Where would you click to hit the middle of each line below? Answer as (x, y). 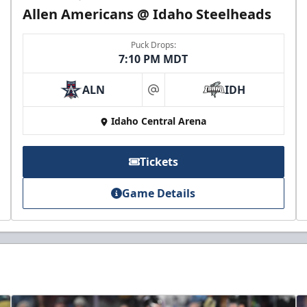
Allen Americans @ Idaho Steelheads (147, 14)
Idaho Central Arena (159, 121)
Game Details (159, 194)
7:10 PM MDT (153, 59)
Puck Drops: (153, 45)
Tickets (159, 162)
